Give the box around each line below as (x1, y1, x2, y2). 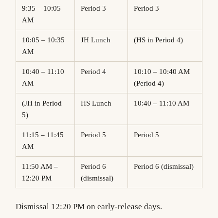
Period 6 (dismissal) (138, 163, 194, 171)
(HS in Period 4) (142, 36, 183, 44)
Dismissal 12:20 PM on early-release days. (16, 202, 162, 212)
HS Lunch (86, 99, 111, 108)
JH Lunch (84, 36, 110, 44)
